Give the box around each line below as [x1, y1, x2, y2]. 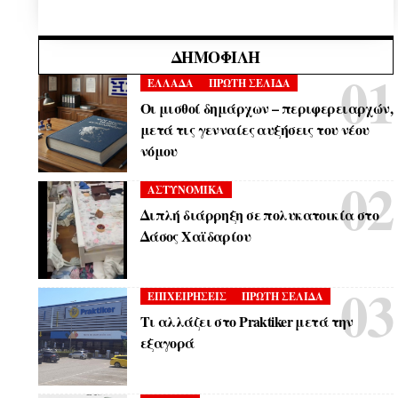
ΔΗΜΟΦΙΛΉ [171, 45, 260, 69]
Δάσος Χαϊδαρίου [139, 226, 251, 247]
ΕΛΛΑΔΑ [147, 75, 195, 91]
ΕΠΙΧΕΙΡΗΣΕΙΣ [147, 288, 227, 304]
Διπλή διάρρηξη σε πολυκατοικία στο [139, 204, 379, 226]
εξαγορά [139, 332, 195, 354]
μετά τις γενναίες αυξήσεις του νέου [139, 119, 370, 140]
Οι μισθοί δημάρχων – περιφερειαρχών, [139, 98, 394, 119]
